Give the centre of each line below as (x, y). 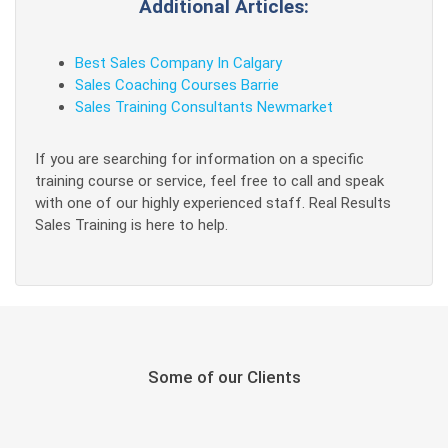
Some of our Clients (224, 377)
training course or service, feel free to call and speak (209, 181)
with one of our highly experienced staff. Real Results (213, 203)
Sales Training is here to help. (131, 225)
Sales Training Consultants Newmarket (204, 107)
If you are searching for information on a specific (199, 159)
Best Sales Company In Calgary (178, 63)
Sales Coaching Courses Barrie (177, 85)
